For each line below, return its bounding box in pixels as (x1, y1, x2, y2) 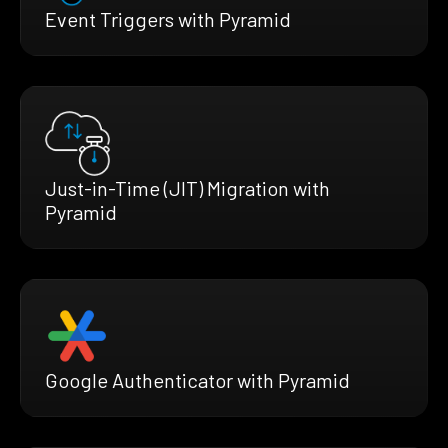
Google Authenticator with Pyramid (45, 367, 350, 392)
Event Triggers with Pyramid (45, 6, 291, 31)
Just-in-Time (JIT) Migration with (45, 175, 330, 200)
